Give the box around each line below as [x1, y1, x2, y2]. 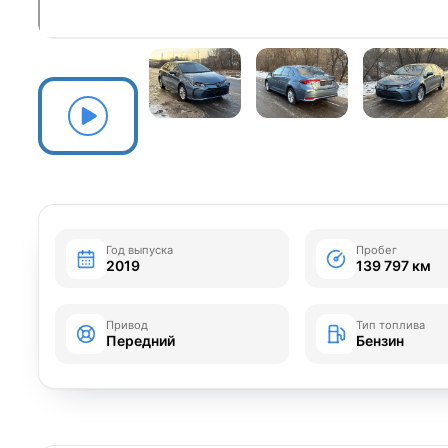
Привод [106, 318, 149, 333]
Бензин [356, 332, 405, 350]
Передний [106, 332, 176, 350]
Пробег [356, 243, 398, 258]
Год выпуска [106, 243, 174, 258]
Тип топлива [356, 318, 426, 333]
